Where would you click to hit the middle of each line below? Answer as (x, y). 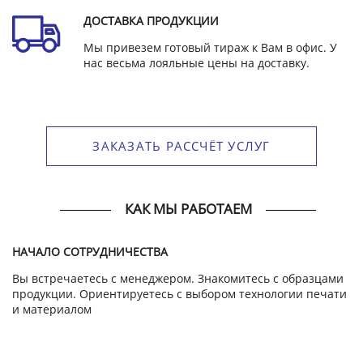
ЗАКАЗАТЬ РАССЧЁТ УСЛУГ (181, 147)
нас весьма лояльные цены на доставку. (196, 63)
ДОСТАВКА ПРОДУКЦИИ (151, 21)
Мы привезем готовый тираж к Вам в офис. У (210, 48)
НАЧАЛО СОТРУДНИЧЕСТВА (90, 251)
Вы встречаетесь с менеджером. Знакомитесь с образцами (178, 278)
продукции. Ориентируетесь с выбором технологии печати (179, 293)
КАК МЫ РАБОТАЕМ (188, 209)
